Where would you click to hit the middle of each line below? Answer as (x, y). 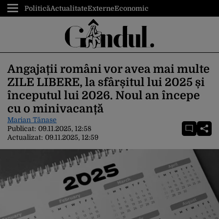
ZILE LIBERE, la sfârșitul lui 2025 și (106, 82)
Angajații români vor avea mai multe (109, 69)
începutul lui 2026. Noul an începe (104, 96)
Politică (37, 8)
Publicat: (23, 129)
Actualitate (69, 8)
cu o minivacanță (55, 109)
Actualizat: (26, 137)
